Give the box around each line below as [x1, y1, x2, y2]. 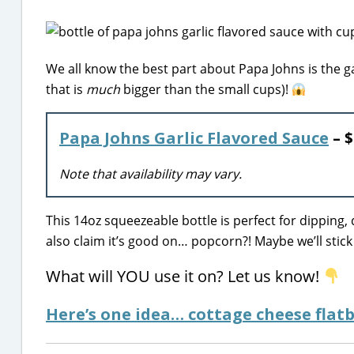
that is [46, 81, 86, 98]
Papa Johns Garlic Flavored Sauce [59, 127, 329, 149]
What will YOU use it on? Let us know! [46, 265, 323, 287]
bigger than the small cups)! [120, 81, 292, 98]
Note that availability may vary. [59, 165, 242, 183]
